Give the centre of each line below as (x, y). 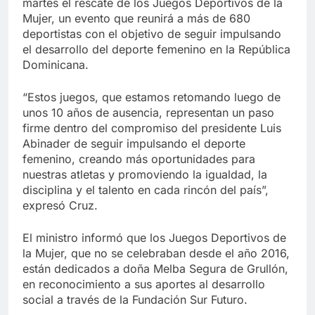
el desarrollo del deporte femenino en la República (156, 49)
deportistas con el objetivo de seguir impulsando (152, 33)
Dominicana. (56, 64)
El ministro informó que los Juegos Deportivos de (154, 237)
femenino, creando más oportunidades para (139, 159)
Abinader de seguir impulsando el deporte (134, 143)
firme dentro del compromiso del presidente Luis (152, 128)
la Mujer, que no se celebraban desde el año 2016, (156, 253)
